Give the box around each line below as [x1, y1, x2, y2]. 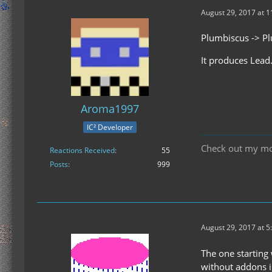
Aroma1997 [81, 101, 139, 117]
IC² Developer [87, 121, 133, 132]
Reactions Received [50, 144, 115, 155]
